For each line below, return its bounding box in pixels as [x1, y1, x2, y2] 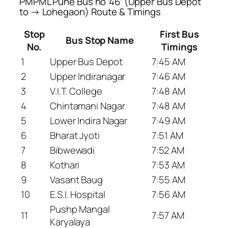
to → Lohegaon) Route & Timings [19, 5, 161, 19]
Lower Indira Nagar [50, 113, 128, 127]
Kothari [50, 158, 80, 172]
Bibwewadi [50, 143, 95, 157]
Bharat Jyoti [50, 128, 100, 142]
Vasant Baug [50, 173, 103, 186]
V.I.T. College [50, 84, 102, 98]
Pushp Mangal [50, 202, 110, 216]
